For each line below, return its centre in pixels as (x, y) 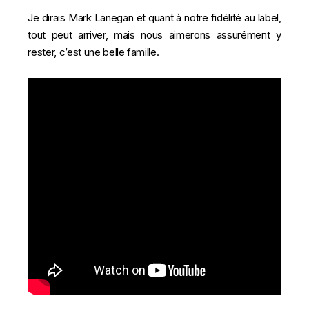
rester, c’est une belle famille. (93, 52)
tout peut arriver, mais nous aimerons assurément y (154, 34)
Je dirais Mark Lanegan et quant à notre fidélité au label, (154, 17)
